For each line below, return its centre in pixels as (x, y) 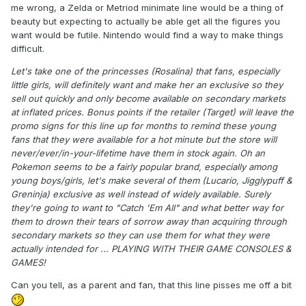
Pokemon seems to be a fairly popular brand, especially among (144, 167)
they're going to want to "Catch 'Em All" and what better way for (147, 208)
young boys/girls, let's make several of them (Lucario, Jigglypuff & (151, 181)
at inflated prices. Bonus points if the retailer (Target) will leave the (152, 112)
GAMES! (28, 263)
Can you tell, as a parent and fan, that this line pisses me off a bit (151, 285)
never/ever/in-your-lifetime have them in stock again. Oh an (138, 153)
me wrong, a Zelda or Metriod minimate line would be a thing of (147, 8)
